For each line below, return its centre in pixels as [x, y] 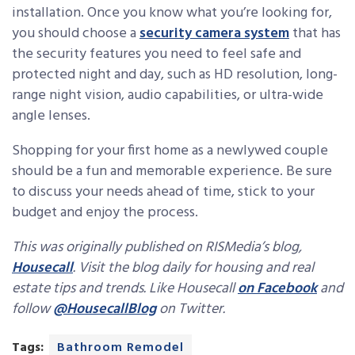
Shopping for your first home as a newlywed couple [170, 151]
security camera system [214, 33]
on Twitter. [191, 309]
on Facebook [277, 288]
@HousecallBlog [105, 309]
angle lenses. [51, 116]
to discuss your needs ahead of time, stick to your [163, 192]
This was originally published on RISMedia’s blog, [157, 247]
